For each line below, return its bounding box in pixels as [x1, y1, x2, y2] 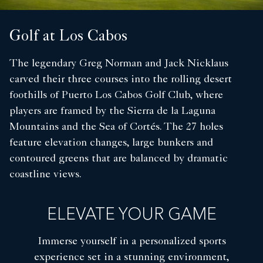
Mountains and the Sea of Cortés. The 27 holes [9, 122, 223, 133]
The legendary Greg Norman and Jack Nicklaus [9, 59, 228, 70]
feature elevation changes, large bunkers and [9, 138, 213, 149]
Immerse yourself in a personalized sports [37, 237, 226, 248]
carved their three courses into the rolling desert [9, 75, 232, 86]
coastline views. [9, 170, 82, 181]
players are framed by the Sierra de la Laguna [9, 106, 215, 117]
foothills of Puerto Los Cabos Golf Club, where [9, 90, 223, 102]
